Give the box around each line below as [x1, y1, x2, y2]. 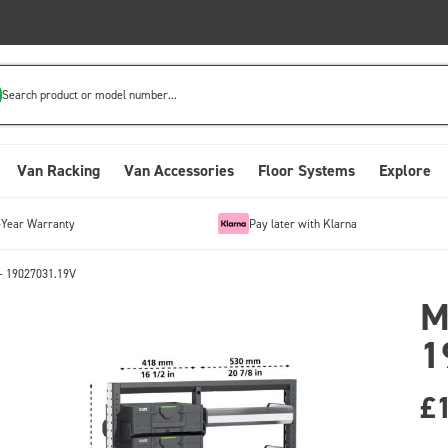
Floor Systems [258, 160, 355, 181]
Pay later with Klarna [248, 215, 357, 231]
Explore [379, 160, 431, 181]
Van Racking [17, 160, 100, 181]
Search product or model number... [2, 86, 178, 102]
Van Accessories [124, 160, 234, 181]
